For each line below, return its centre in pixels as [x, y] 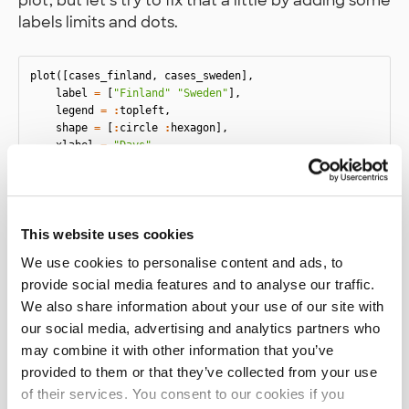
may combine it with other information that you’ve [178, 351]
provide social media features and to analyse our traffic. [198, 285]
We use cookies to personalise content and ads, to [182, 263]
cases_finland [110, 76]
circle [139, 128]
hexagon [193, 128]
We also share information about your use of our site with [203, 307]
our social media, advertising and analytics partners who [200, 329]
